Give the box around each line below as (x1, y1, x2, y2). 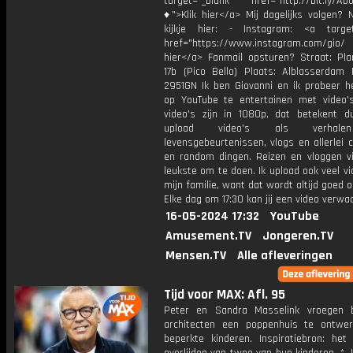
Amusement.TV (165, 228, 251, 244)
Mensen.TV (165, 247, 226, 264)
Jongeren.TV (262, 228, 333, 244)
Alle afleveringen (237, 247, 333, 264)
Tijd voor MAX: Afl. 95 (164, 286, 285, 303)
